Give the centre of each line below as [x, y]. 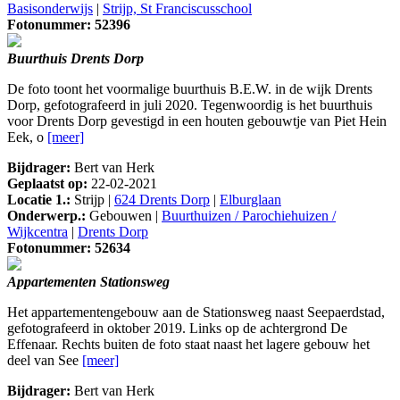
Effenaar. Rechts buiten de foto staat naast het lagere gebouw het [188, 345]
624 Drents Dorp [162, 200]
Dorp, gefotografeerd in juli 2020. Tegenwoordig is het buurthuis [190, 105]
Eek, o [27, 137]
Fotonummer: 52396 [69, 25]
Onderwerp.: [46, 216]
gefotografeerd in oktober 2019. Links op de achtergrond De [177, 329]
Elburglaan [250, 200]
